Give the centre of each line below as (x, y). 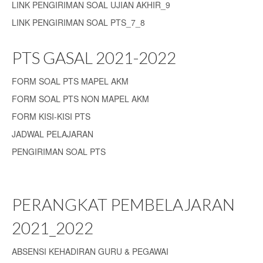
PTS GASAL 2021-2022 (94, 57)
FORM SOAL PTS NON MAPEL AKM (80, 98)
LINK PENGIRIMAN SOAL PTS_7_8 (78, 22)
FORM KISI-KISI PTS (51, 116)
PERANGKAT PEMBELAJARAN (123, 204)
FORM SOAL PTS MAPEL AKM (70, 81)
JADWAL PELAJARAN (53, 134)
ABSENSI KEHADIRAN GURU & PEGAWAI (90, 251)
